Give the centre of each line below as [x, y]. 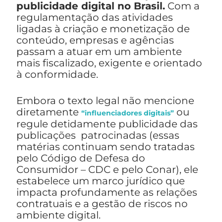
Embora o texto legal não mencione [105, 101]
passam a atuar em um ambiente [99, 52]
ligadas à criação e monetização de [103, 29]
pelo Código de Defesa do [81, 158]
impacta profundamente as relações [107, 193]
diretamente [49, 112]
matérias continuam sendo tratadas [106, 147]
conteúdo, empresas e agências [95, 40]
